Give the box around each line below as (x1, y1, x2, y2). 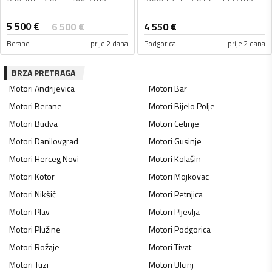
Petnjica (174, 187, 203, 200)
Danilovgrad (35, 134, 78, 148)
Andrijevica (35, 81, 75, 95)
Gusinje (174, 134, 202, 148)
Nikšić (35, 187, 56, 200)
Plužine (35, 222, 61, 236)
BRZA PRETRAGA (12, 66, 75, 79)
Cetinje (174, 117, 199, 130)
